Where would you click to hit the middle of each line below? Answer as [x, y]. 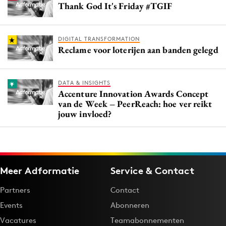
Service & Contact [152, 171]
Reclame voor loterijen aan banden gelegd [138, 50]
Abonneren [130, 205]
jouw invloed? [85, 114]
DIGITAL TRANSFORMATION [99, 39]
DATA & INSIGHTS [84, 83]
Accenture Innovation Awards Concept [133, 94]
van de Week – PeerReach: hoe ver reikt [135, 104]
